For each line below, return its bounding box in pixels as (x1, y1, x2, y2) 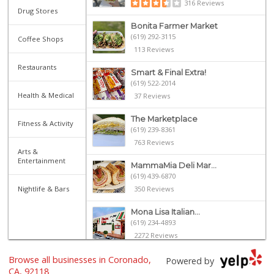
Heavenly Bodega (130, 253, 203, 263)
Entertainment (18, 155, 66, 165)
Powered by (165, 255, 214, 267)
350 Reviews (133, 183, 174, 193)
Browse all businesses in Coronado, (9, 253, 152, 265)
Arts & (18, 146, 39, 156)
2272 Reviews (133, 230, 177, 240)
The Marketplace (130, 114, 198, 124)
